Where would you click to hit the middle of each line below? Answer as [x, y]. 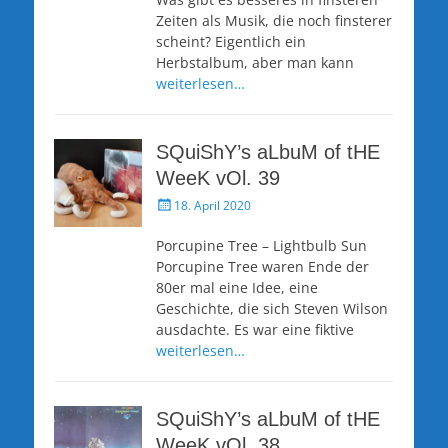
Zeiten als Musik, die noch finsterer [274, 20]
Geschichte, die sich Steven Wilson [272, 308]
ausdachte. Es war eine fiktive [255, 329]
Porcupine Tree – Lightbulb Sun [261, 245]
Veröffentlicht [192, 203]
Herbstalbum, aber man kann [255, 62]
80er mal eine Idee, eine [237, 287]
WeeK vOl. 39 [218, 177]
